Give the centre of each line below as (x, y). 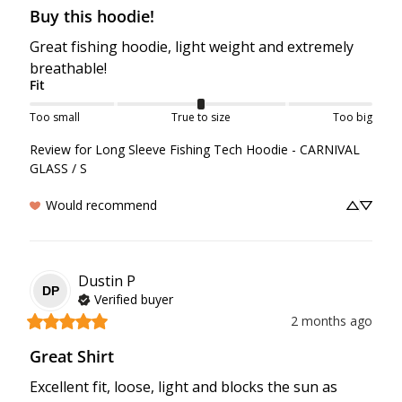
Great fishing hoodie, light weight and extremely (192, 47)
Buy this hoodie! (92, 17)
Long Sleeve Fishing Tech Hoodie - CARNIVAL (227, 150)
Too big (352, 118)
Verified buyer (134, 299)
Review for (61, 150)
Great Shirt (72, 357)
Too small (55, 118)
